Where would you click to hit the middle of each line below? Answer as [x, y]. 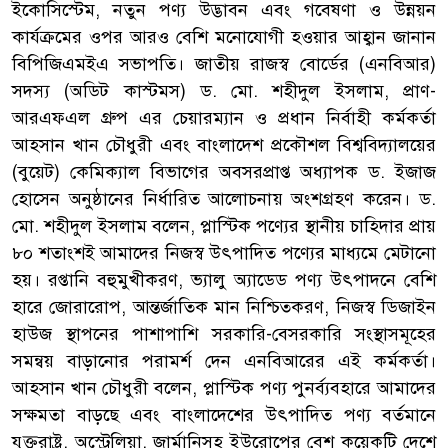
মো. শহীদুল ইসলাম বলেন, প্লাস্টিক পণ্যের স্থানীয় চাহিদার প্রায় [224, 225]
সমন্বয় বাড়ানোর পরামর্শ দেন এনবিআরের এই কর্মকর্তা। [224, 360]
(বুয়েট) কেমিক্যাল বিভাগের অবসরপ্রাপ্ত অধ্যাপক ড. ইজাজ [224, 171]
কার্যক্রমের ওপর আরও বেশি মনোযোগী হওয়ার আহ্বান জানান [224, 36]
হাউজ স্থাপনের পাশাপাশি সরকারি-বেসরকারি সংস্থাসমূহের [224, 333]
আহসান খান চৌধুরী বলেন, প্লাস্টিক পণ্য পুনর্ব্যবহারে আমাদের [224, 387]
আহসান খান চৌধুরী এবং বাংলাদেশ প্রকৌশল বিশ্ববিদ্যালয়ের [224, 144]
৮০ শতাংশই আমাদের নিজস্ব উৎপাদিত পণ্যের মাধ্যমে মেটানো [224, 252]
